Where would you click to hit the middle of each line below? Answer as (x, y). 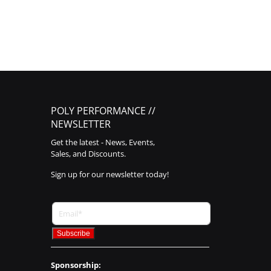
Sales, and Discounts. (88, 154)
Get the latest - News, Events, (103, 142)
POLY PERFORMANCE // (103, 111)
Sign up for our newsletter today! (109, 175)
